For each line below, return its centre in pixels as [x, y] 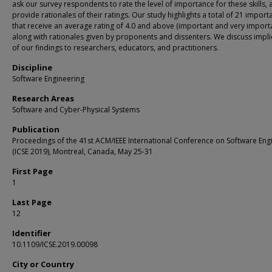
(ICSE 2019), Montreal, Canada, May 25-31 [83, 151]
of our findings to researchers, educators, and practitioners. [115, 48]
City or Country [43, 264]
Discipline [32, 67]
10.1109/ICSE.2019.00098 [55, 244]
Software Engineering [48, 79]
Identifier [32, 233]
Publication [36, 129]
